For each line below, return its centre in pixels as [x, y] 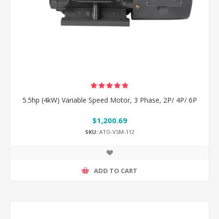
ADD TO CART [116, 170]
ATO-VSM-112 [116, 132]
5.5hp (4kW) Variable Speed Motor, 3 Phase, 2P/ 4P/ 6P [109, 100]
